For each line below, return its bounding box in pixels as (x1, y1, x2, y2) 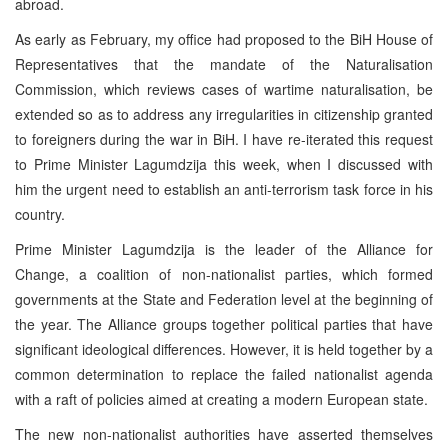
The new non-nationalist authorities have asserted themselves (15, 423, 433, 444)
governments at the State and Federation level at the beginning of (15, 288, 433, 309)
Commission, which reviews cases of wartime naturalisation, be (15, 78, 433, 99)
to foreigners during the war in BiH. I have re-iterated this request (15, 128, 433, 149)
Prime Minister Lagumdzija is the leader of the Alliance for (15, 238, 433, 259)
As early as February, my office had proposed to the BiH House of (15, 28, 433, 49)
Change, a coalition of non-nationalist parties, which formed (15, 263, 433, 284)
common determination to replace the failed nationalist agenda (15, 363, 433, 384)
